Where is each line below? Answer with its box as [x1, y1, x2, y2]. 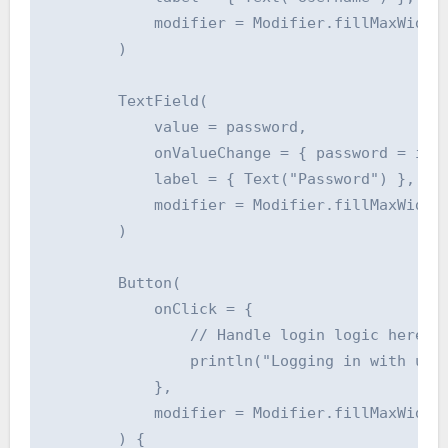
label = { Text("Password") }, [45, 169, 415, 188]
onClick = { [45, 299, 253, 318]
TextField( [45, 91, 208, 110]
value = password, [45, 117, 307, 136]
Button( [45, 273, 181, 292]
